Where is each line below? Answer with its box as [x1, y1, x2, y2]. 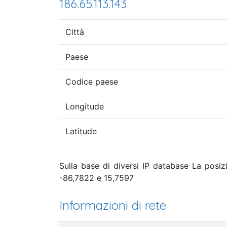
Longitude [65, 101, 104, 111]
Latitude [65, 126, 97, 136]
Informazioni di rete [59, 197, 166, 213]
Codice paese [65, 76, 118, 87]
